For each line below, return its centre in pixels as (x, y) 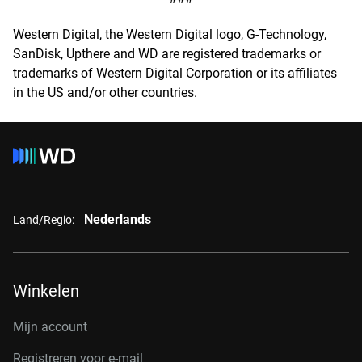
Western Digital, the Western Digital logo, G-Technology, (170, 34)
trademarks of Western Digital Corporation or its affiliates (175, 73)
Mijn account (50, 327)
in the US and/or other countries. (105, 93)
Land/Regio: (44, 219)
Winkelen (46, 291)
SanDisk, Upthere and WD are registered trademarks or (167, 54)
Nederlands (118, 219)
